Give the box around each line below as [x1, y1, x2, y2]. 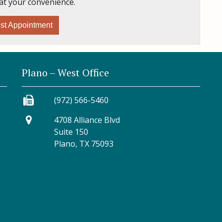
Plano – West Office [22, 66, 109, 79]
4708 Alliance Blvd [54, 114, 120, 125]
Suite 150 [54, 126, 88, 137]
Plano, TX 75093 [54, 138, 113, 149]
